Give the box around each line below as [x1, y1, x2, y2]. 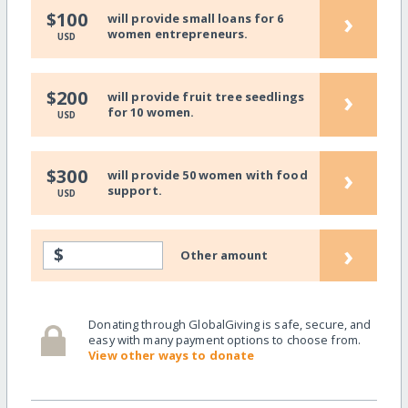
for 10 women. [107, 104, 195, 121]
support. [107, 182, 162, 199]
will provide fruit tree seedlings [107, 88, 305, 106]
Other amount [180, 246, 269, 263]
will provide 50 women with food [107, 167, 308, 184]
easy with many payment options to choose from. [88, 331, 362, 349]
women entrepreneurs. [107, 25, 249, 43]
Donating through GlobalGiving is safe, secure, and [88, 316, 372, 333]
